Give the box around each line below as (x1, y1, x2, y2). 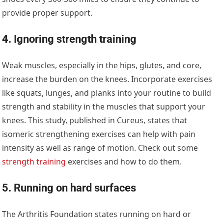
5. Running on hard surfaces (2, 181, 137, 194)
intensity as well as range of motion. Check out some (2, 142, 198, 153)
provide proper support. (2, 7, 93, 18)
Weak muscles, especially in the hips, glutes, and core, (2, 59, 202, 71)
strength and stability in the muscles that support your (2, 101, 206, 112)
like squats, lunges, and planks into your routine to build (2, 87, 212, 98)
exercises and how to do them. (66, 156, 182, 167)
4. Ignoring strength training (2, 32, 137, 45)
